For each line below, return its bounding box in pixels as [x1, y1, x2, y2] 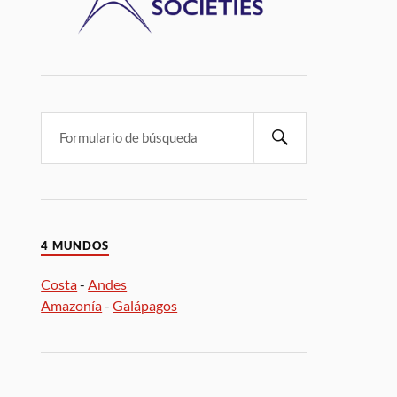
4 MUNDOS [41, 238, 110, 253]
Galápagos [113, 296, 178, 314]
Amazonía [41, 296, 103, 314]
